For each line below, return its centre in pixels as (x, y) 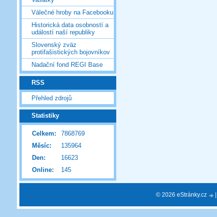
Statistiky (45, 116)
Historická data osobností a (70, 25)
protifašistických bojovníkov (71, 52)
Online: (43, 170)
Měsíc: (42, 146)
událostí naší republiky (63, 32)
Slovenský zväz (54, 45)
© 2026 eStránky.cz (182, 194)
